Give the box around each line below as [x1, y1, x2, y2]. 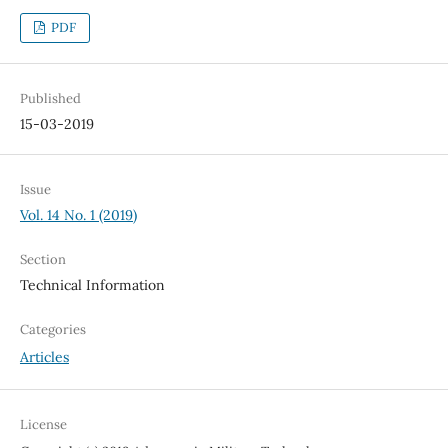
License [19, 415, 67, 433]
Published [19, 89, 81, 107]
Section [19, 250, 66, 268]
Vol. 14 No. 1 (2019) [19, 205, 137, 224]
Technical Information [19, 275, 165, 294]
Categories [19, 320, 86, 338]
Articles [19, 347, 69, 366]
